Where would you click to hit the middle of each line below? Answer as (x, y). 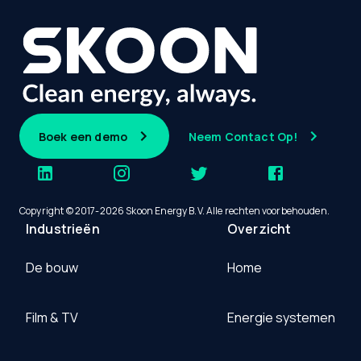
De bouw (52, 268)
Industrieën (63, 229)
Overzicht (259, 229)
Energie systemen (281, 318)
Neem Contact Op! (243, 136)
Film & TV (52, 318)
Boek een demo (83, 136)
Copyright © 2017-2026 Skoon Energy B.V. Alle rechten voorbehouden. (174, 211)
